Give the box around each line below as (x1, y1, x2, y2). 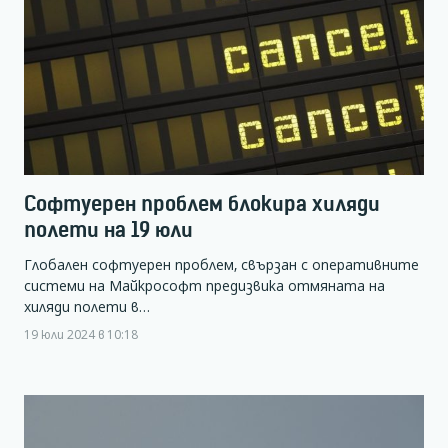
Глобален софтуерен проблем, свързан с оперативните (24, 254, 419, 274)
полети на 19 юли (24, 216, 193, 242)
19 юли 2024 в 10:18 (24, 325, 138, 342)
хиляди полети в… (24, 296, 150, 316)
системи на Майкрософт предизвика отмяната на (24, 275, 385, 295)
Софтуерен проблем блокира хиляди (24, 190, 380, 216)
